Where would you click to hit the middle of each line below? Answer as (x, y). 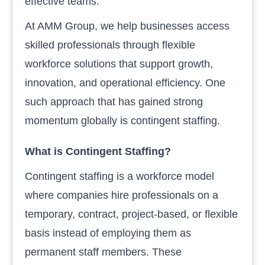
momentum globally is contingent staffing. (123, 120)
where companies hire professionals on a (122, 195)
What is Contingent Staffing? (98, 151)
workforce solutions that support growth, (119, 64)
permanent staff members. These (104, 252)
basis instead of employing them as (108, 233)
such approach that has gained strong (114, 101)
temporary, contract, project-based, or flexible (132, 214)
